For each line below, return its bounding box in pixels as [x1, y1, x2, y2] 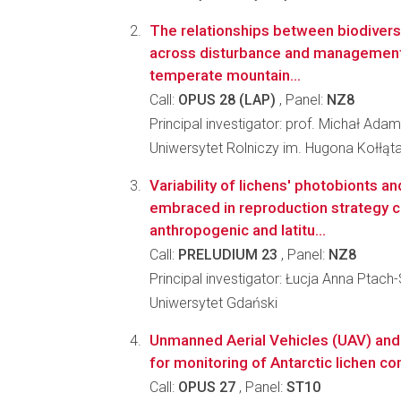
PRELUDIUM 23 [178, 246, 277, 263]
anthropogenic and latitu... [149, 221, 326, 239]
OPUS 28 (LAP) [178, 91, 276, 108]
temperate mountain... [149, 66, 301, 84]
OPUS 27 [178, 379, 235, 396]
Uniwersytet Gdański [149, 294, 277, 311]
